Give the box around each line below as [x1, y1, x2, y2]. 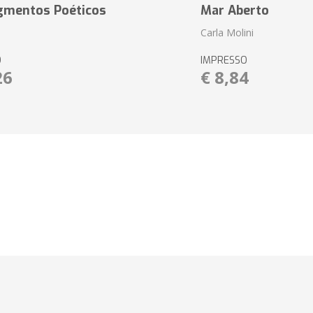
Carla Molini [200, 26, 254, 39]
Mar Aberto [200, 2, 269, 19]
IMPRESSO [200, 54, 247, 67]
